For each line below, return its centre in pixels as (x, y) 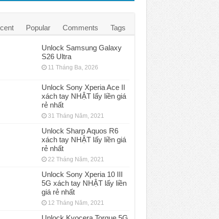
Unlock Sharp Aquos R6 (80, 131)
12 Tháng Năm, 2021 (76, 203)
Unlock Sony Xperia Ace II (83, 88)
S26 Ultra (56, 56)
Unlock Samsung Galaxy (81, 48)
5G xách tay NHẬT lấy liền (84, 183)
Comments (80, 28)
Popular (38, 28)
